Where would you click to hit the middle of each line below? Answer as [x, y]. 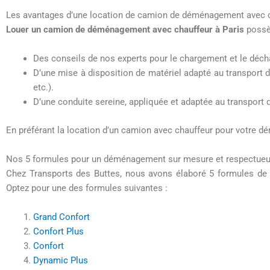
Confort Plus [58, 231]
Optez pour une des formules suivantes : [88, 188]
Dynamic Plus [61, 260]
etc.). [43, 88]
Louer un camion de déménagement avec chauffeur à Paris [126, 30]
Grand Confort [61, 217]
